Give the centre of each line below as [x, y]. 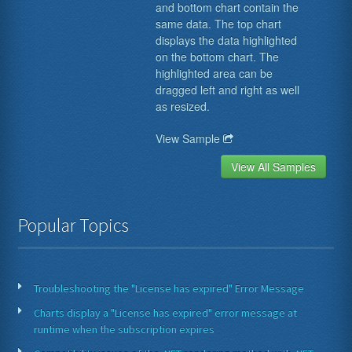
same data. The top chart [218, 23]
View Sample [189, 138]
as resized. [182, 106]
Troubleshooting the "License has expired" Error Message [169, 288]
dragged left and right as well [227, 89]
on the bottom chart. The [217, 56]
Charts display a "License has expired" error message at [166, 312]
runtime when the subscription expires [125, 329]
